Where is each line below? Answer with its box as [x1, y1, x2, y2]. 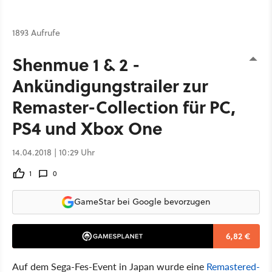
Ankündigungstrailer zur [12, 72, 208, 98]
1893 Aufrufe [12, 26, 60, 39]
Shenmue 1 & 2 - [12, 51, 140, 76]
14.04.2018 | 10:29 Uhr [12, 146, 95, 158]
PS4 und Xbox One [12, 115, 162, 140]
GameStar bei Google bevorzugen [74, 195, 210, 208]
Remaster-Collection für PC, [12, 93, 236, 119]
